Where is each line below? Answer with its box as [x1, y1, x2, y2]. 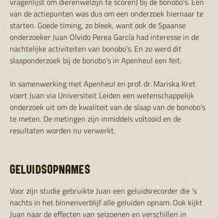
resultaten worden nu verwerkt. [10, 125, 115, 136]
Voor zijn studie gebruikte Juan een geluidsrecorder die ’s [10, 185, 197, 197]
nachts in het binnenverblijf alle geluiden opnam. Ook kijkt [10, 197, 202, 208]
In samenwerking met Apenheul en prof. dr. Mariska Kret [10, 78, 196, 90]
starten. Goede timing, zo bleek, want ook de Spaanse [10, 19, 186, 31]
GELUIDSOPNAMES [10, 165, 91, 174]
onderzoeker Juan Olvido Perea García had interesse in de [10, 31, 199, 43]
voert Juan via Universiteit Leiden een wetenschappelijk [10, 90, 194, 101]
